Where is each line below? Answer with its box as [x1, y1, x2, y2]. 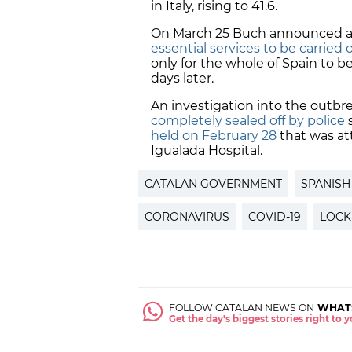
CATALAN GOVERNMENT [145, 177, 282, 192]
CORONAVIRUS [145, 210, 229, 225]
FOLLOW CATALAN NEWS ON [169, 302, 315, 314]
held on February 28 [151, 128, 277, 144]
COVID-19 [248, 210, 301, 225]
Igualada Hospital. [151, 143, 262, 159]
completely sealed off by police [151, 113, 345, 129]
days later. [151, 71, 214, 86]
